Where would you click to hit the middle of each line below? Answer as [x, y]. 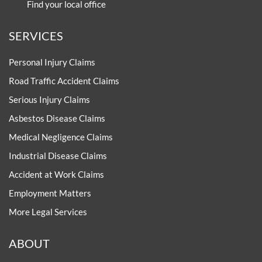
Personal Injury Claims [52, 62]
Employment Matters [50, 193]
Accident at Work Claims [56, 174]
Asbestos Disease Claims [57, 118]
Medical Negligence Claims [61, 137]
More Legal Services [48, 212]
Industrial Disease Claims [58, 156]
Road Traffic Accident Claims [64, 81]
